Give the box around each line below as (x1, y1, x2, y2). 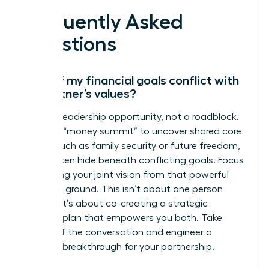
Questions (22, 34, 116, 55)
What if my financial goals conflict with (22, 74, 239, 87)
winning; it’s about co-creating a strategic (22, 199, 208, 209)
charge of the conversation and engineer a (22, 228, 212, 238)
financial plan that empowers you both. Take (22, 213, 222, 223)
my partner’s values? (22, 88, 136, 100)
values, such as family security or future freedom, (22, 141, 240, 151)
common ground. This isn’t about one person (22, 184, 223, 195)
